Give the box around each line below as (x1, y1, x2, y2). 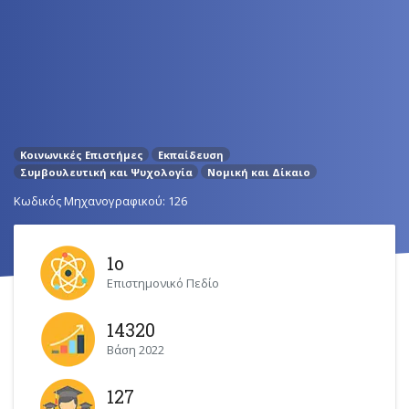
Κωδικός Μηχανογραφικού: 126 (14, 192, 187, 209)
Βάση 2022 (107, 341, 165, 358)
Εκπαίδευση (157, 147, 224, 162)
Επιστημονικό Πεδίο (107, 274, 220, 291)
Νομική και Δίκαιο (206, 164, 310, 179)
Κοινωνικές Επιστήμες (19, 147, 143, 162)
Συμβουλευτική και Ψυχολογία (19, 164, 193, 179)
